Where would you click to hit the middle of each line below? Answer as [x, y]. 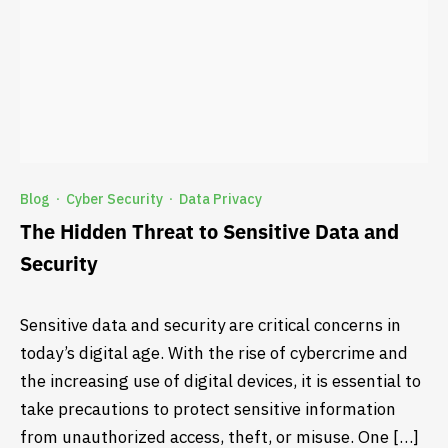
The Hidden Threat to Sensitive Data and [209, 232]
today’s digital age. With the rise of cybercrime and [214, 352]
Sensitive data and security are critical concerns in [210, 324]
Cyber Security [114, 199]
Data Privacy [220, 199]
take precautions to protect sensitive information [208, 408]
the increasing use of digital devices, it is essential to [220, 380]
